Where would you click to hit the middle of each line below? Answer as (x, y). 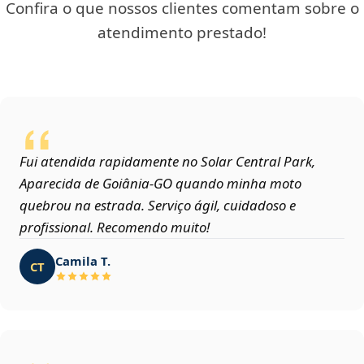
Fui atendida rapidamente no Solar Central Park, (167, 162)
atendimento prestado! (182, 33)
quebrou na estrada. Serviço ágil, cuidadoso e (158, 206)
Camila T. (83, 260)
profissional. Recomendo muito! (115, 227)
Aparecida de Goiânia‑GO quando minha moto (160, 184)
